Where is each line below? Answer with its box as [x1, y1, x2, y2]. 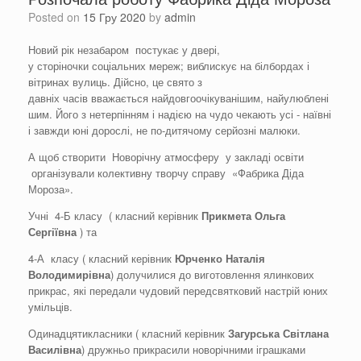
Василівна [28, 342, 81, 358]
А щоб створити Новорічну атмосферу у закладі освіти [28, 149, 304, 165]
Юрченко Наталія [175, 251, 265, 267]
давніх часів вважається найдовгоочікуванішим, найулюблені [28, 90, 329, 106]
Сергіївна [28, 224, 77, 240]
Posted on [35, 9, 83, 26]
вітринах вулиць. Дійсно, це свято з [28, 74, 202, 90]
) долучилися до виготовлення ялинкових [110, 267, 314, 283]
